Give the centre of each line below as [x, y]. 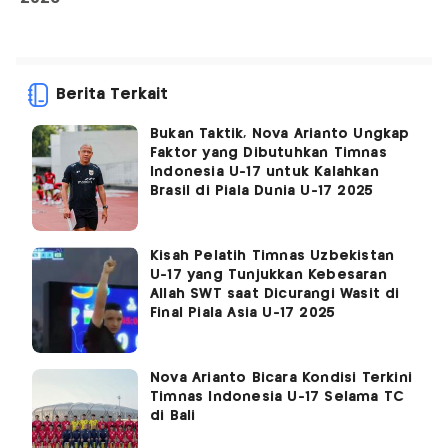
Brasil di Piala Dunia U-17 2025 [262, 191]
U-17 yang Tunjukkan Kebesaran [268, 275]
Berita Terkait [112, 95]
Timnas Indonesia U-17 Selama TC [277, 397]
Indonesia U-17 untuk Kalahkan [264, 172]
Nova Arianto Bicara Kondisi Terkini [281, 378]
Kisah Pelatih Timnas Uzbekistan [272, 256]
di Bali [173, 416]
